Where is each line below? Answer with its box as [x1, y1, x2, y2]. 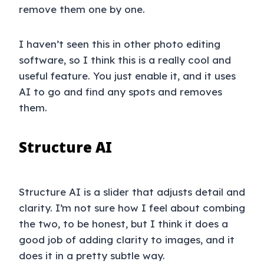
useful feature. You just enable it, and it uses [19, 70, 236, 82]
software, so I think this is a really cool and [19, 54, 231, 67]
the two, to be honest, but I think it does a [19, 217, 228, 230]
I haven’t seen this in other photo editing [19, 38, 220, 51]
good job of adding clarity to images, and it [19, 233, 235, 246]
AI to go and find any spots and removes [19, 85, 222, 98]
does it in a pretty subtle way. [19, 249, 165, 262]
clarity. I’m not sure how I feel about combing [19, 202, 245, 214]
